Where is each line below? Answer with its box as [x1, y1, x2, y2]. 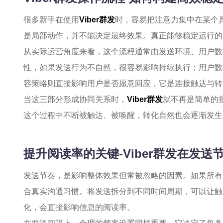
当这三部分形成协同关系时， [23, 95, 127, 104]
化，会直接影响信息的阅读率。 [23, 203, 135, 212]
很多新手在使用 [23, 15, 79, 24]
